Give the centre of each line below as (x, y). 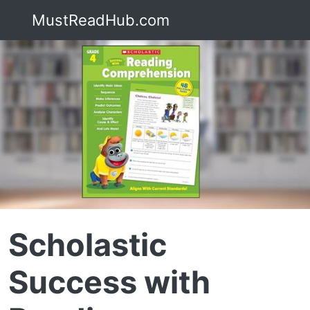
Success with (109, 282)
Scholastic (88, 244)
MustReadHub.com (98, 20)
